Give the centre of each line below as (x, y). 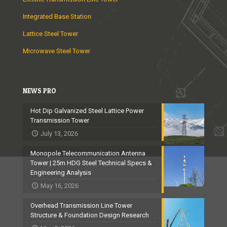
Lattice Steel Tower (50, 34)
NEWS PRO (39, 91)
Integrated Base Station (57, 17)
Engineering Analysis (61, 173)
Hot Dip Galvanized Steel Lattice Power (87, 111)
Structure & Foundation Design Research (90, 215)
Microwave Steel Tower (56, 51)
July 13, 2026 (60, 134)
